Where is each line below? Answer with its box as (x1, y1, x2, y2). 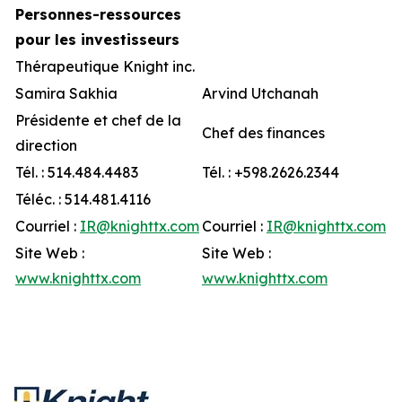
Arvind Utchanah (202, 83, 319, 102)
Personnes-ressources (15, 4, 181, 23)
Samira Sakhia (15, 83, 118, 102)
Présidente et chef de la (15, 110, 181, 129)
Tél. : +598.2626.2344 (202, 162, 339, 181)
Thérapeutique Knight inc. (15, 57, 195, 75)
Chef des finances (202, 123, 325, 142)
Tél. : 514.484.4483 (15, 162, 138, 181)
